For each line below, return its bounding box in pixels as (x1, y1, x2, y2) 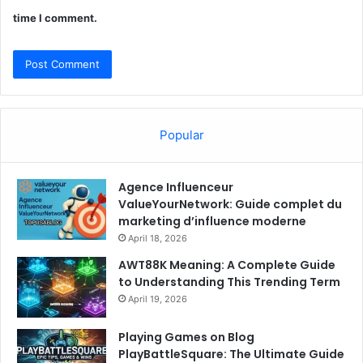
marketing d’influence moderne (118, 213, 306, 230)
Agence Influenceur (118, 179, 233, 196)
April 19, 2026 (128, 293, 187, 305)
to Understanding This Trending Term (118, 274, 340, 291)
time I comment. (13, 11, 97, 25)
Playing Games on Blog (118, 329, 254, 346)
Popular (159, 127, 204, 143)
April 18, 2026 (128, 233, 187, 245)
